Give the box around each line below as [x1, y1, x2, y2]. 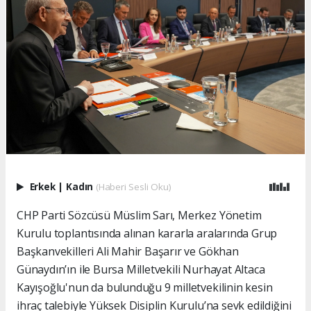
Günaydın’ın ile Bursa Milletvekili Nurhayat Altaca [17, 262, 265, 278]
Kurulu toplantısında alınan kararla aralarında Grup [17, 226, 278, 242]
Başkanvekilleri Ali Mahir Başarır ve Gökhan [17, 244, 239, 260]
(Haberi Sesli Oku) [95, 180, 171, 194]
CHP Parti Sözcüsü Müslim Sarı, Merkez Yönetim [17, 208, 262, 224]
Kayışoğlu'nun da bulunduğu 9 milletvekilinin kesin [17, 280, 273, 296]
